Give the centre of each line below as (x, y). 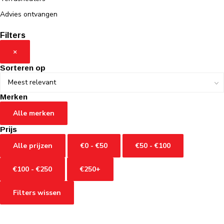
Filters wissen (37, 193)
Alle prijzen (33, 146)
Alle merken (34, 113)
